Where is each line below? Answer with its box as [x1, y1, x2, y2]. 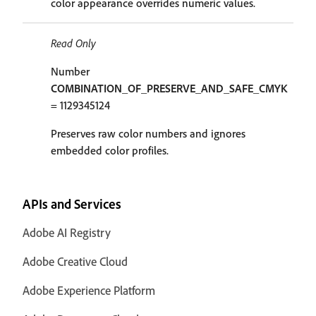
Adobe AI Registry [23, 225, 111, 240]
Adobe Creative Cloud [23, 254, 128, 269]
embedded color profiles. [51, 143, 169, 157]
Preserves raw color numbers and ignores [51, 126, 245, 140]
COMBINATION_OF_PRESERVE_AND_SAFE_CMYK [51, 81, 287, 95]
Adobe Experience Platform [23, 283, 155, 298]
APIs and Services [23, 195, 121, 212]
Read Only [51, 36, 96, 50]
